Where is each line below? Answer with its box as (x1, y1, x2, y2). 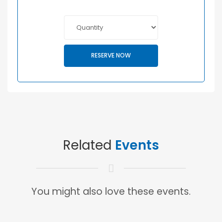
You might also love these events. (31, 184, 191, 198)
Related (63, 136, 115, 154)
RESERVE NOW (91, 51, 131, 60)
